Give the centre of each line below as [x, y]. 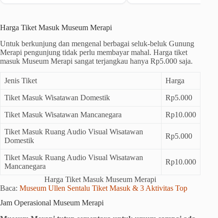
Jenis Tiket [21, 80]
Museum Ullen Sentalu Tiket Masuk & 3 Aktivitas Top [103, 188]
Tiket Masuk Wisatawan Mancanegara [63, 114]
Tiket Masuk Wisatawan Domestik [57, 97]
